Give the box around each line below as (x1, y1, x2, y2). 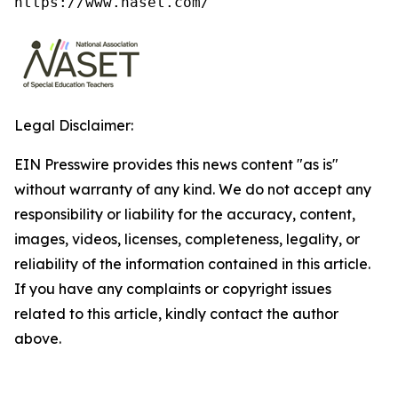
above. (14, 330, 61, 347)
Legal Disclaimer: (14, 116, 133, 134)
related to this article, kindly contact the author (14, 305, 338, 322)
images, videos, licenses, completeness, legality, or (14, 230, 360, 248)
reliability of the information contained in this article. (14, 255, 370, 273)
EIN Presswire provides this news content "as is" (14, 155, 338, 173)
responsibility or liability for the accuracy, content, (14, 205, 355, 223)
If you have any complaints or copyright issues (14, 280, 331, 298)
